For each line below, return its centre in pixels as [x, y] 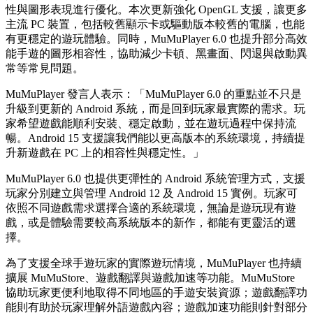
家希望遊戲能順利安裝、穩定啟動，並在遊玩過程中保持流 [151, 124]
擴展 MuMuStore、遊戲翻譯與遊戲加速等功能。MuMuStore [150, 278]
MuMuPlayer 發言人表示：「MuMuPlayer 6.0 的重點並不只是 [154, 94]
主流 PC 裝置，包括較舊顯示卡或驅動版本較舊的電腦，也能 [155, 24]
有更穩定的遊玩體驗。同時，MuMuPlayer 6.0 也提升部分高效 [156, 39]
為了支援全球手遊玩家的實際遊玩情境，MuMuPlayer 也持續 [154, 263]
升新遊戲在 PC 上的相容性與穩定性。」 [105, 153]
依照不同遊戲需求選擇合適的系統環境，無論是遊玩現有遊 [151, 208]
